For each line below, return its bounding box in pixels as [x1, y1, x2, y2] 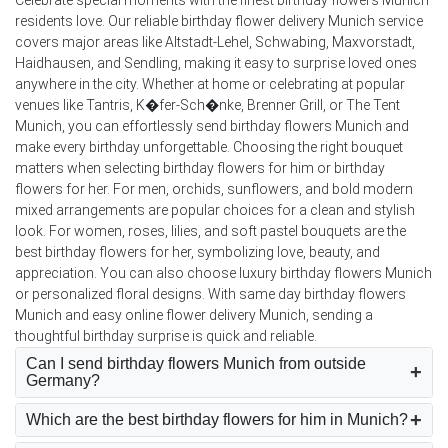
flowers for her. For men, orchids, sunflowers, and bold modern [15, 180, 413, 197]
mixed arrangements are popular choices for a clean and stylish [15, 201, 415, 218]
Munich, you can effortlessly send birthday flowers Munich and [15, 117, 409, 134]
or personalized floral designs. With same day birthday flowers [15, 285, 406, 302]
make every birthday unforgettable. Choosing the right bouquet [15, 138, 403, 155]
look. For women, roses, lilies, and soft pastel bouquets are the [15, 222, 406, 239]
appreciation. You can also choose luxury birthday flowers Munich [15, 264, 432, 281]
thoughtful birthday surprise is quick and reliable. [15, 327, 317, 344]
